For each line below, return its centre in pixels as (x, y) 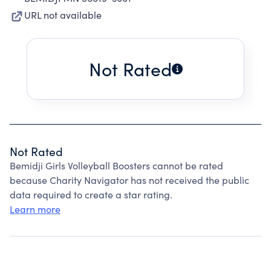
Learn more (35, 209)
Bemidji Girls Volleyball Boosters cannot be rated (116, 165)
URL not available (63, 15)
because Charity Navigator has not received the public (129, 180)
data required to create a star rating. (91, 194)
